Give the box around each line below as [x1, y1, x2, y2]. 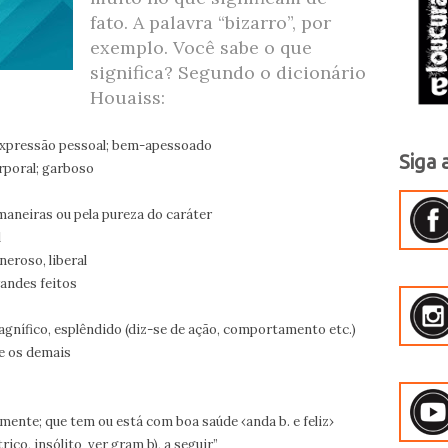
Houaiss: [90, 86, 165, 109]
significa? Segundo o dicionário [90, 61, 366, 84]
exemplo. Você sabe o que [90, 36, 312, 59]
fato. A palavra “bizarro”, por [90, 11, 331, 34]
